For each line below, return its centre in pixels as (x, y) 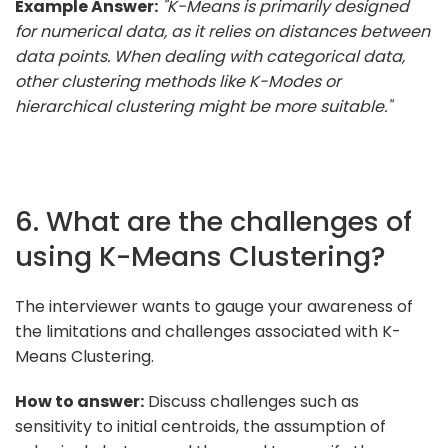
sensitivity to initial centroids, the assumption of (200, 426)
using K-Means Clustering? (200, 256)
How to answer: (79, 401)
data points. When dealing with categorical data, (210, 56)
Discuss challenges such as (251, 401)
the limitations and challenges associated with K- (208, 331)
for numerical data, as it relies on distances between (222, 31)
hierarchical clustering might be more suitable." (203, 106)
